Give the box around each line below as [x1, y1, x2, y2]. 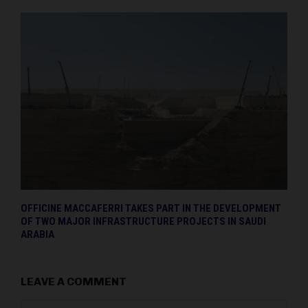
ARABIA [21, 228, 54, 241]
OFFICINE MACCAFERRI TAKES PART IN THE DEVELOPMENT [21, 202, 281, 215]
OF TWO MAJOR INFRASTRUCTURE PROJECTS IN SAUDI [21, 215, 266, 228]
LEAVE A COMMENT [21, 275, 126, 289]
